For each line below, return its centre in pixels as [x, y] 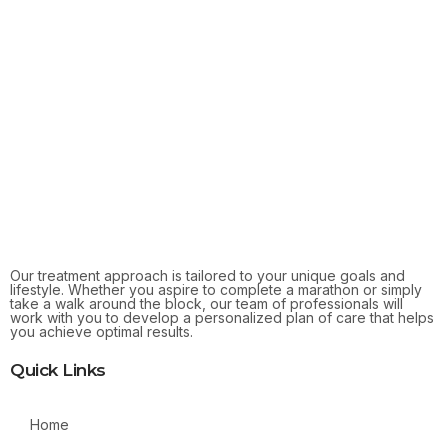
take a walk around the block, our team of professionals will [206, 303]
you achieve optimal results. [101, 331]
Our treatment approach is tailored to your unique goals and [207, 275]
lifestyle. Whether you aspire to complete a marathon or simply [216, 289]
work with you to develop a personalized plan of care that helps [222, 317]
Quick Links [58, 369]
